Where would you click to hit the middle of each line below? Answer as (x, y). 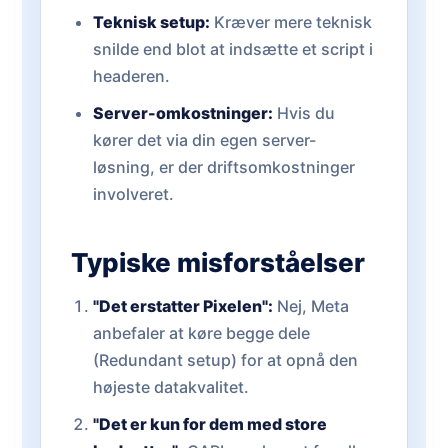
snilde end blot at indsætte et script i (232, 49)
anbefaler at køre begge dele (201, 333)
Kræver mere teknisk (290, 22)
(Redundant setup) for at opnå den (225, 360)
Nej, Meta (310, 306)
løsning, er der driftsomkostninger (223, 167)
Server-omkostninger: (182, 113)
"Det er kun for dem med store (209, 424)
